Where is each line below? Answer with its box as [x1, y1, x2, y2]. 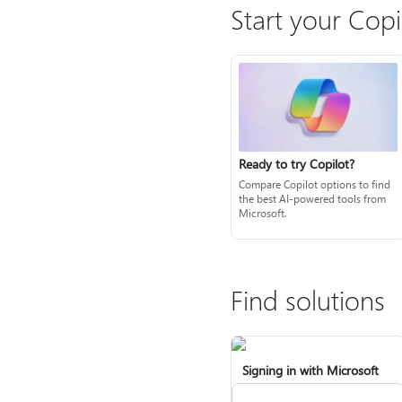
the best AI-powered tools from [238, 190, 386, 205]
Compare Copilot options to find [238, 176, 390, 191]
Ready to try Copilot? [238, 154, 354, 172]
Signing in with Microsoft [241, 362, 379, 380]
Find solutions [230, 282, 385, 319]
